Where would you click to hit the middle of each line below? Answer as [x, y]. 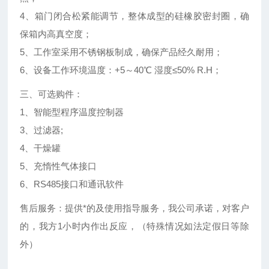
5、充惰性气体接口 [59, 166]
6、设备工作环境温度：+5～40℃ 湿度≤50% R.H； [121, 70]
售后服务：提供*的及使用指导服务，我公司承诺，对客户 [134, 208]
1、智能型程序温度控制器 [73, 112]
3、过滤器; [44, 130]
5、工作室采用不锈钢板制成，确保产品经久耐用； [122, 52]
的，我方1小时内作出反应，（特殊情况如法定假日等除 [134, 226]
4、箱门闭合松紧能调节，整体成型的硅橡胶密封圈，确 [134, 16]
